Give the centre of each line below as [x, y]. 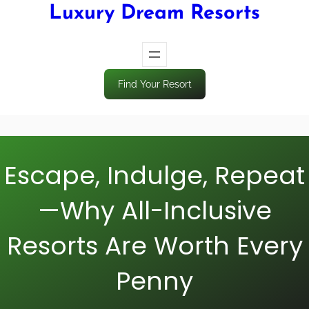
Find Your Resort [154, 84]
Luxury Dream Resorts [154, 13]
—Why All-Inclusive [154, 211]
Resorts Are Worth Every [154, 246]
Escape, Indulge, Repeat [154, 176]
